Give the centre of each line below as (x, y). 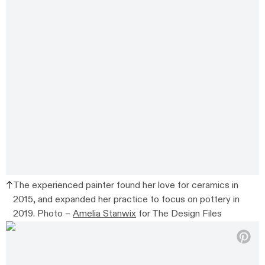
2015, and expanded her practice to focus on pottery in (127, 200)
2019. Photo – (43, 214)
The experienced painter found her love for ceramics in (126, 186)
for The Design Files (179, 214)
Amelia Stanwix (105, 214)
